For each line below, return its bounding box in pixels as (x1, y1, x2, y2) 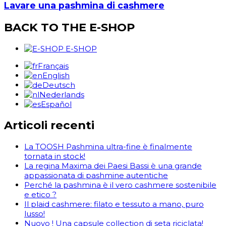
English (42, 70, 70, 80)
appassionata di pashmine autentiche (24, 171, 168, 181)
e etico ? (24, 190, 56, 200)
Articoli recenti (4, 118, 94, 133)
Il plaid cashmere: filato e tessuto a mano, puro (24, 199, 204, 209)
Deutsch (42, 80, 75, 90)
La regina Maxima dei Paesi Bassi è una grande (24, 161, 202, 171)
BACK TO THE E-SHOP (4, 20, 135, 35)
